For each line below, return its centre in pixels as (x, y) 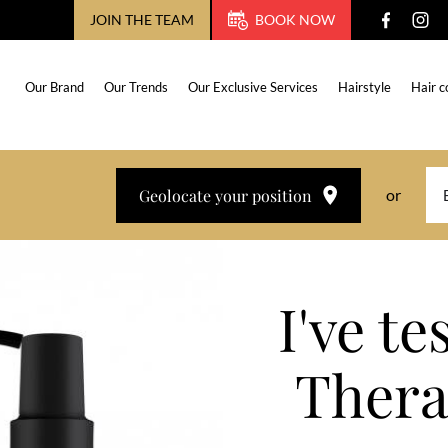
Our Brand (54, 87)
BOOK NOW (295, 19)
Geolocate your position (226, 195)
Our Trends (135, 87)
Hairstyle (364, 87)
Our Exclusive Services (252, 87)
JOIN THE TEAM (142, 19)
